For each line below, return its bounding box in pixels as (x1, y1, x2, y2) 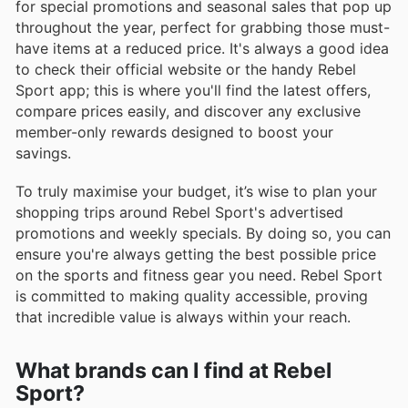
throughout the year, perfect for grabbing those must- (15, 17, 390, 36)
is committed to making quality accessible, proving (15, 286, 368, 305)
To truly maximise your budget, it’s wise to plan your (15, 181, 377, 200)
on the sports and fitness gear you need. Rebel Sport (15, 265, 382, 284)
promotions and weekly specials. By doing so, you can (15, 223, 391, 242)
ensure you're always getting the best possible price (15, 244, 376, 263)
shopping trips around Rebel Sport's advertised (15, 202, 343, 221)
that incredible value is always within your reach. (15, 307, 351, 326)
